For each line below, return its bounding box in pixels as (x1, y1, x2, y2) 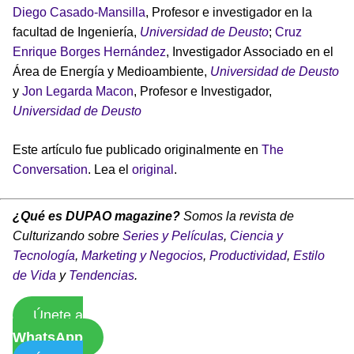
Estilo (293, 249, 325, 263)
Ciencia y (230, 229, 283, 243)
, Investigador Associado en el (166, 45, 333, 59)
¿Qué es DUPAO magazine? (13, 209, 180, 224)
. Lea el (88, 163, 132, 177)
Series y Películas (122, 229, 224, 243)
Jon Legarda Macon (22, 85, 134, 99)
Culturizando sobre (13, 229, 122, 243)
